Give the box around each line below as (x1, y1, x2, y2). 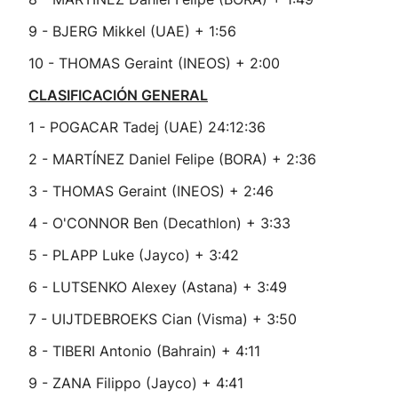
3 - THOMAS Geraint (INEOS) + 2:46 (28, 182, 274, 200)
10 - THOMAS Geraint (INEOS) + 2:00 (28, 54, 280, 72)
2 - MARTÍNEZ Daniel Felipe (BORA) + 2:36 (28, 150, 316, 168)
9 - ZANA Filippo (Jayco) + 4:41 (28, 374, 243, 392)
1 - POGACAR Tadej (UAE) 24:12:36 (28, 118, 266, 136)
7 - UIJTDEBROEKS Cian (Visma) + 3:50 (28, 310, 297, 328)
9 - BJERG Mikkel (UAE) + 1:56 (28, 22, 236, 40)
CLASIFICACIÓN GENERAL (28, 86, 208, 104)
